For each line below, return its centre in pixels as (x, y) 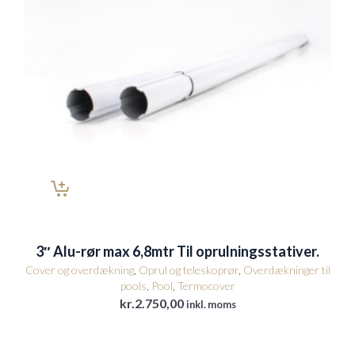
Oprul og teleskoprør (188, 270)
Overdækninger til (286, 270)
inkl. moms (211, 305)
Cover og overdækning (79, 270)
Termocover (206, 286)
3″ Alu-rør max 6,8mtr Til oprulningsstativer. (177, 252)
